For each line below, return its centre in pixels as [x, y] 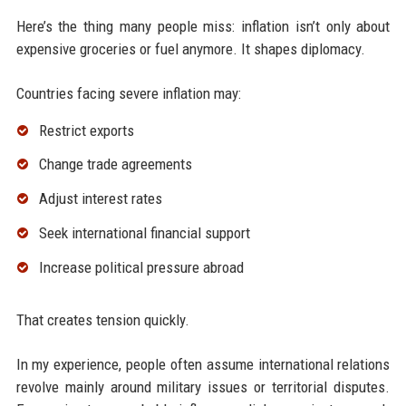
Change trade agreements [115, 164]
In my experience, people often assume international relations [203, 364]
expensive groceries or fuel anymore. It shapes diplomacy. [190, 48]
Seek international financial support [144, 233]
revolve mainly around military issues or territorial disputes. [203, 387]
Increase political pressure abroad [141, 267]
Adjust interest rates [100, 199]
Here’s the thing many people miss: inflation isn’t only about [203, 26]
